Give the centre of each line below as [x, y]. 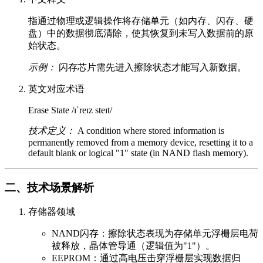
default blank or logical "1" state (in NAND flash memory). [138, 153]
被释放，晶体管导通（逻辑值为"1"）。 [133, 246]
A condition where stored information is [150, 131]
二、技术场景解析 [49, 187]
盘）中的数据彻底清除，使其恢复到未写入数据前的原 [141, 33]
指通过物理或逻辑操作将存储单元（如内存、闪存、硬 [141, 21]
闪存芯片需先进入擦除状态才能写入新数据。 [151, 67]
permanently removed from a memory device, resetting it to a [141, 142]
